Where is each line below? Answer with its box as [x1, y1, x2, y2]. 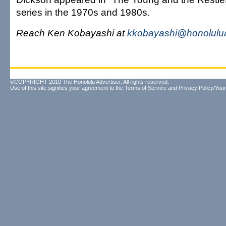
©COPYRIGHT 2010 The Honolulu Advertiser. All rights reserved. [10, 79, 169, 85]
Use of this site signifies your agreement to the [10, 85, 125, 91]
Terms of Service [125, 85, 166, 91]
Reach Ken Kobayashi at [16, 27, 127, 38]
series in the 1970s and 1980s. [16, 7, 150, 18]
